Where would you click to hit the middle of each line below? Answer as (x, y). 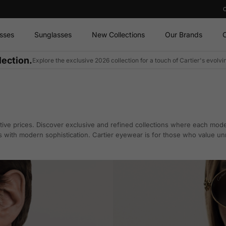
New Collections (118, 35)
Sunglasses (53, 35)
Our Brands (183, 35)
